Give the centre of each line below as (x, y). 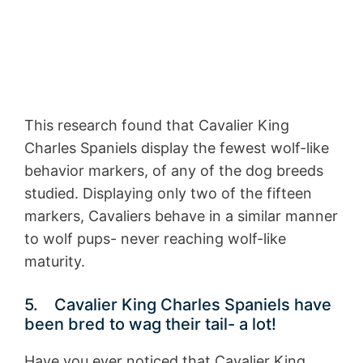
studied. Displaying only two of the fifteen (168, 194)
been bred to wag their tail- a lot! (150, 325)
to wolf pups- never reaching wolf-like (155, 239)
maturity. (55, 262)
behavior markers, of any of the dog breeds (174, 171)
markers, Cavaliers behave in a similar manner (181, 216)
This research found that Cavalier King (157, 126)
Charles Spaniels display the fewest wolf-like (177, 148)
